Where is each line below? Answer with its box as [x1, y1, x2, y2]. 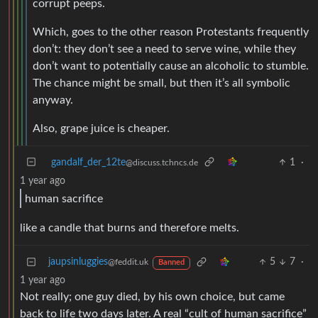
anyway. [33, 94, 73, 106]
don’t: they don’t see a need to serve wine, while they [33, 43, 296, 55]
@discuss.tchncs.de [126, 158, 198, 167]
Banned [158, 259, 185, 267]
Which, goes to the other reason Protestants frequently [33, 26, 309, 38]
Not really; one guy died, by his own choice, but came [20, 291, 285, 303]
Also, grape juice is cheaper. [33, 122, 170, 134]
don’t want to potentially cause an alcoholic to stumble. [33, 60, 309, 72]
